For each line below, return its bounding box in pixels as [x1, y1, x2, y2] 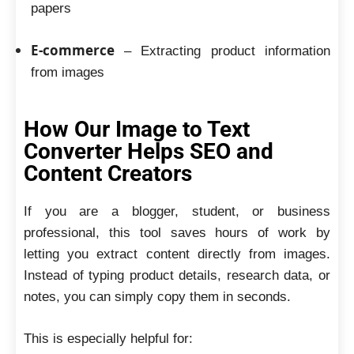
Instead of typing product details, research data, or [24, 268, 330, 283]
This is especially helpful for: [24, 330, 193, 346]
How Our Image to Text [24, 116, 250, 142]
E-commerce [30, 40, 115, 59]
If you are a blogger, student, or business [24, 204, 330, 219]
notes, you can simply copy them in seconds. [24, 289, 291, 304]
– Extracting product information [114, 43, 330, 58]
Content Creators [24, 160, 192, 186]
